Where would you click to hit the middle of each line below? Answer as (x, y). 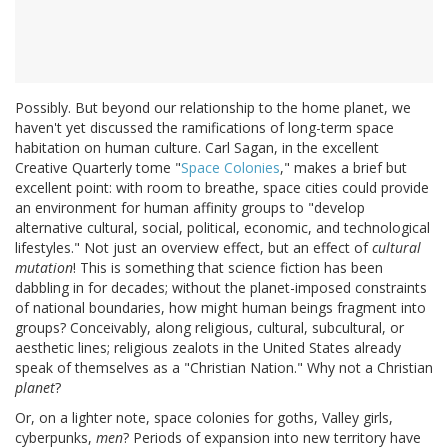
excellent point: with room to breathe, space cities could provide (222, 187)
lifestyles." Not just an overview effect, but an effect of (193, 247)
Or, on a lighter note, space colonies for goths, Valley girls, (204, 417)
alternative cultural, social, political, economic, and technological (222, 227)
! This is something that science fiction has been (228, 267)
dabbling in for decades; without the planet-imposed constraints (221, 287)
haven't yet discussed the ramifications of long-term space (204, 127)
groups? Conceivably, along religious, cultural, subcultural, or (209, 327)
